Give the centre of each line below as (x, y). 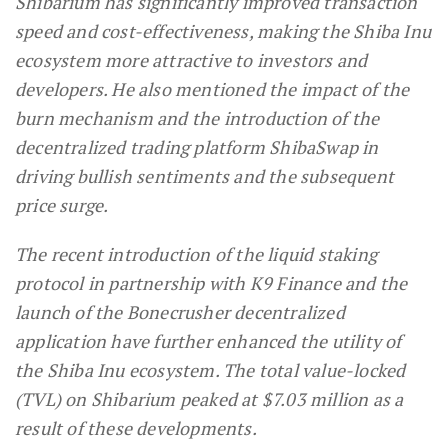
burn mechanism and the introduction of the (197, 117)
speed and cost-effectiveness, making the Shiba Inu (223, 30)
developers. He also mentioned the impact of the (212, 88)
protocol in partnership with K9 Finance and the (211, 282)
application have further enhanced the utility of (208, 340)
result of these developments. (136, 427)
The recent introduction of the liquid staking (196, 253)
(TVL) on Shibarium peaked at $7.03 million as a (209, 398)
